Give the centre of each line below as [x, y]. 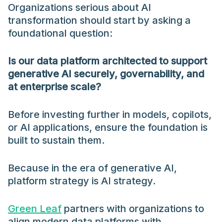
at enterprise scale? [55, 87]
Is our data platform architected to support [108, 61]
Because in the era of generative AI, [92, 168]
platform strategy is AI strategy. [82, 181]
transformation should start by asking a [99, 21]
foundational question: [60, 33]
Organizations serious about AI [80, 8]
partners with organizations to [133, 209]
